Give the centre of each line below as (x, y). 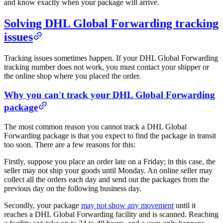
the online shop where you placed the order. (72, 76)
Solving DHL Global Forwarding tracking (111, 23)
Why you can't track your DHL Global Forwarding (110, 95)
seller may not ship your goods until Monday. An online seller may (108, 170)
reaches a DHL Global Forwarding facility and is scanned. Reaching (111, 214)
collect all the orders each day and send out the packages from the (107, 179)
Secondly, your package (43, 205)
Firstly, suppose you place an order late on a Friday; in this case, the (110, 162)
